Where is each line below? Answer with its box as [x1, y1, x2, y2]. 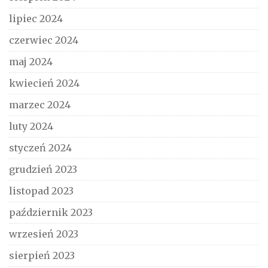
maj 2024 [9, 55, 53, 68]
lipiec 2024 [9, 12, 63, 25]
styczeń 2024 [9, 141, 72, 154]
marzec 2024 [9, 98, 71, 111]
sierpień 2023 [9, 249, 75, 261]
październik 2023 [9, 206, 93, 218]
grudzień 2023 [9, 163, 77, 175]
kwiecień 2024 [9, 77, 80, 89]
